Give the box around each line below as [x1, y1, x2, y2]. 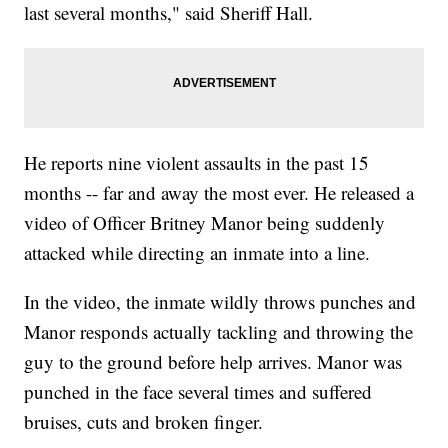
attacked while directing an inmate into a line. [24, 240, 371, 266]
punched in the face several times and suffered [24, 379, 373, 405]
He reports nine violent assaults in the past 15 [24, 150, 370, 176]
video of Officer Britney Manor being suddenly [24, 210, 386, 236]
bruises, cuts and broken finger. [24, 409, 264, 435]
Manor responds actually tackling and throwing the [24, 319, 414, 345]
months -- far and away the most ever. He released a [24, 180, 415, 206]
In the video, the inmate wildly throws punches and [24, 289, 417, 315]
